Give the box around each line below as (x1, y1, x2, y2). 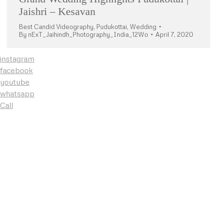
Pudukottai (96, 22, 127, 31)
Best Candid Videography (19, 22, 93, 31)
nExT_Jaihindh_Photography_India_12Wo (28, 30, 148, 38)
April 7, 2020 (155, 30, 193, 38)
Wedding (130, 22, 156, 31)
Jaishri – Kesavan (19, 5, 95, 17)
